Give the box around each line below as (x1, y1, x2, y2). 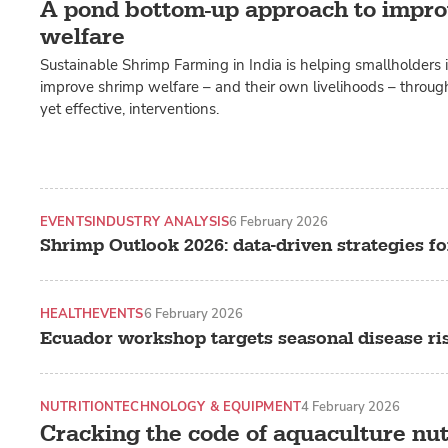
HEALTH (40, 305, 92, 323)
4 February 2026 (300, 397, 400, 415)
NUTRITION (40, 397, 115, 415)
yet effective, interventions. (40, 98, 219, 119)
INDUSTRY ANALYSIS (91, 212, 229, 230)
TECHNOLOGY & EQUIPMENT (114, 397, 301, 415)
